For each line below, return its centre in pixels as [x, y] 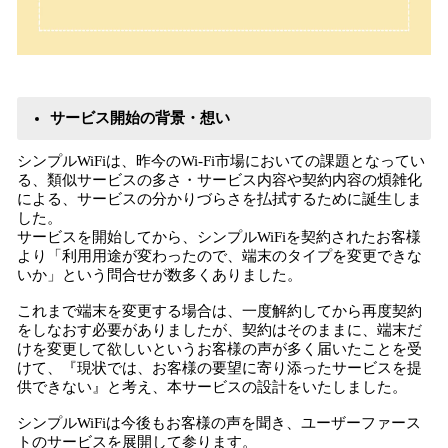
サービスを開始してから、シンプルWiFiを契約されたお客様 [219, 237]
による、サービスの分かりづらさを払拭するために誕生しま [219, 199]
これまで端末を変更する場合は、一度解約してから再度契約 [219, 311]
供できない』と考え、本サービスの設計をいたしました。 [214, 387]
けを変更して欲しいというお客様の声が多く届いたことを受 [219, 349]
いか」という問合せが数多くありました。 [161, 275]
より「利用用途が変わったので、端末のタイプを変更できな [219, 256]
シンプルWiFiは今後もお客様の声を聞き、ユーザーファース [219, 423]
